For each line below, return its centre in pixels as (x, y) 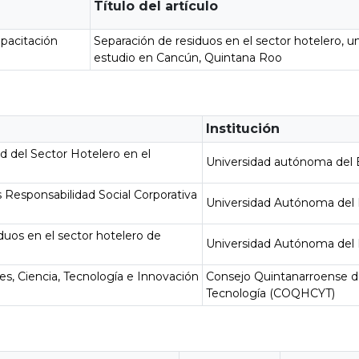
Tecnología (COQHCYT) (271, 293)
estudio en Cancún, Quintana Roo (188, 58)
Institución (243, 129)
